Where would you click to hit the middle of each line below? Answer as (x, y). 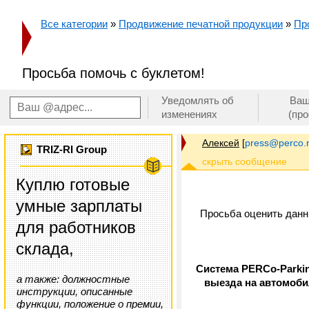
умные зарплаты (79, 206)
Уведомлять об (198, 100)
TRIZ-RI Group (72, 150)
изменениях (189, 114)
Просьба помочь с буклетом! (113, 73)
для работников (76, 227)
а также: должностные (73, 279)
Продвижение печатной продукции (201, 24)
